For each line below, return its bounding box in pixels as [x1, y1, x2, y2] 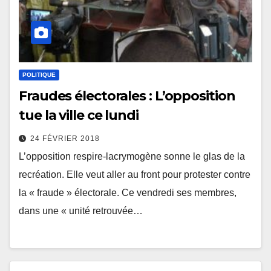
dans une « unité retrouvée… [19, 206, 143, 217]
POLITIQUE [22, 71, 56, 79]
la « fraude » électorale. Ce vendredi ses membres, [19, 188, 237, 198]
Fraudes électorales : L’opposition [19, 88, 235, 105]
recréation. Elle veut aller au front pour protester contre [19, 169, 250, 180]
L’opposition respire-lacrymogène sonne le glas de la [19, 151, 245, 162]
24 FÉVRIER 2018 [30, 134, 100, 143]
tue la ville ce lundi [19, 107, 139, 124]
